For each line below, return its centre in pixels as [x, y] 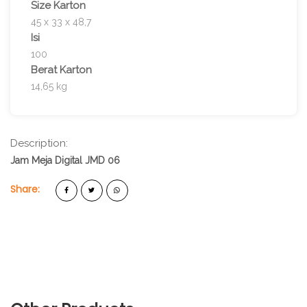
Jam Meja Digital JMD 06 [65, 160]
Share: [25, 189]
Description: [39, 143]
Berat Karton [61, 70]
